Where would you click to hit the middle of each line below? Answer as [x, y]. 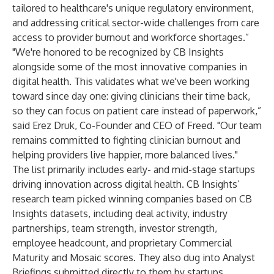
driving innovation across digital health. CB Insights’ [126, 184]
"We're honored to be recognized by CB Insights [118, 52]
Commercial [206, 243]
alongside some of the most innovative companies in [130, 67]
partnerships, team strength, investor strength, [115, 228]
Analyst [239, 257]
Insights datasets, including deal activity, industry [120, 213]
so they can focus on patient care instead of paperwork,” [137, 111]
